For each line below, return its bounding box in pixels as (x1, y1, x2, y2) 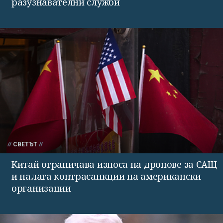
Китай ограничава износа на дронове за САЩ (11, 158, 217, 171)
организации (11, 182, 71, 195)
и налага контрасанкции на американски (11, 170, 201, 183)
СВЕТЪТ (13, 141, 37, 148)
